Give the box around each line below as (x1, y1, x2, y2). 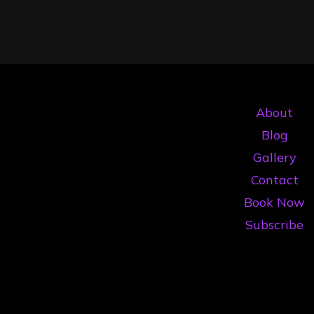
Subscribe (245, 217, 303, 233)
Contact (250, 172, 299, 189)
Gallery (252, 149, 296, 166)
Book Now (244, 194, 305, 211)
